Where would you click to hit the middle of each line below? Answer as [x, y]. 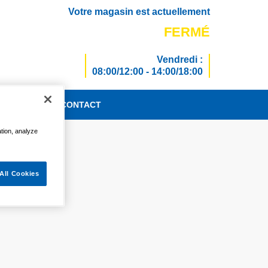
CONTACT [81, 105]
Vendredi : [179, 60]
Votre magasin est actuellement [139, 12]
